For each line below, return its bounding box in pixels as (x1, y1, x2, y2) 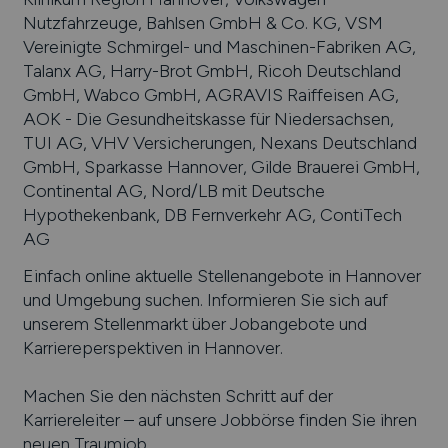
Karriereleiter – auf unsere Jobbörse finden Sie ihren (22, 409, 417, 431)
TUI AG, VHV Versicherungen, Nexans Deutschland (22, 131, 417, 153)
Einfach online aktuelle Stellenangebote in (22, 265, 345, 287)
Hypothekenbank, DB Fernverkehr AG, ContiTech (22, 203, 402, 225)
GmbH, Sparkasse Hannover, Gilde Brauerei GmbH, (22, 155, 420, 177)
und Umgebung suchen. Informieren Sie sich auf (22, 289, 388, 311)
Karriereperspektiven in (22, 337, 204, 359)
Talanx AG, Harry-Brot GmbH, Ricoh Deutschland (22, 59, 401, 81)
